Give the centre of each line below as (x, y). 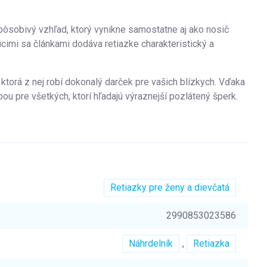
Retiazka (211, 243)
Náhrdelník (151, 243)
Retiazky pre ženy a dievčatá (170, 187)
